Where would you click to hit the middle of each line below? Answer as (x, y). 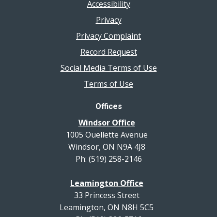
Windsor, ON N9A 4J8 (108, 147)
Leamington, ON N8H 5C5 (108, 207)
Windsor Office (107, 122)
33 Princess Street (108, 195)
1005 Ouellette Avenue (108, 134)
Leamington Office (107, 183)
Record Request (108, 52)
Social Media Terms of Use (108, 68)
